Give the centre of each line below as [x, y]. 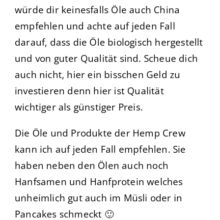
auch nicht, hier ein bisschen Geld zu [98, 75]
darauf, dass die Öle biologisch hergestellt [109, 42]
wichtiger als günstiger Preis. [79, 107]
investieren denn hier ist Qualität [89, 91]
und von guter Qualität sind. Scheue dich [107, 58]
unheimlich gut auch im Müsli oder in [99, 198]
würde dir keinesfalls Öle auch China [97, 10]
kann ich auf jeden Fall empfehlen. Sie [100, 149]
